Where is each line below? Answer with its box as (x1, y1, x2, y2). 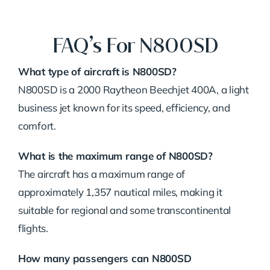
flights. (17, 221, 48, 234)
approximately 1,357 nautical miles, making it (17, 185, 222, 198)
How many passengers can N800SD (17, 251, 192, 265)
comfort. (17, 119, 56, 132)
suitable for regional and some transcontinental (17, 203, 231, 216)
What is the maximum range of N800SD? (17, 149, 213, 162)
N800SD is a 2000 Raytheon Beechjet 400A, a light (17, 83, 249, 96)
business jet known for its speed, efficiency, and (17, 101, 230, 114)
